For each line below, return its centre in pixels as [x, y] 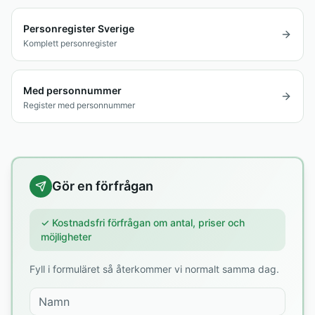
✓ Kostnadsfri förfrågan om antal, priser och [143, 223]
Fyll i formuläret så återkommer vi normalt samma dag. [154, 269]
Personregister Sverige [79, 28]
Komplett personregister [70, 43]
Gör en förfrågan [103, 186]
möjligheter [66, 237]
